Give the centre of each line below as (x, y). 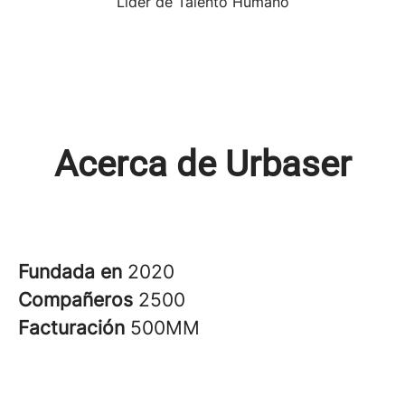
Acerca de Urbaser (202, 164)
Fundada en (73, 272)
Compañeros (78, 300)
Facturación (74, 328)
